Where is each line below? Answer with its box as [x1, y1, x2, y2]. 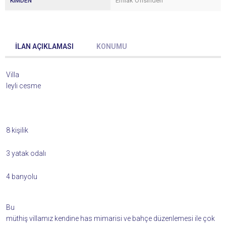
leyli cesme [6, 82, 41, 90]
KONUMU [96, 42, 127, 50]
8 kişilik [6, 126, 28, 134]
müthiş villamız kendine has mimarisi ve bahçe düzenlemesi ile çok [6, 214, 215, 222]
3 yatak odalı [6, 149, 46, 157]
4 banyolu [6, 173, 37, 181]
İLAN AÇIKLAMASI [15, 42, 74, 50]
